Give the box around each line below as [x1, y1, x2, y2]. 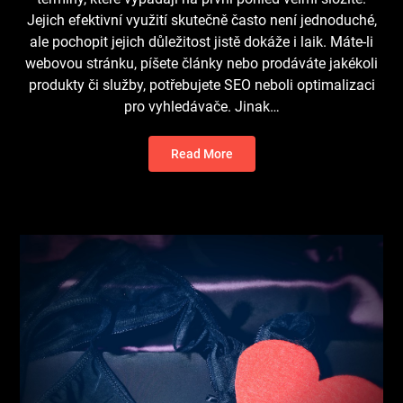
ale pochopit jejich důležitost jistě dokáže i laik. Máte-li [30, 32, 373, 50]
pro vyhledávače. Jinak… [123, 97, 280, 115]
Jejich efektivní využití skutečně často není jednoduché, [26, 11, 377, 29]
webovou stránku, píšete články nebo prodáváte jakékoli [25, 54, 378, 72]
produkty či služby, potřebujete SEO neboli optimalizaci [28, 76, 375, 94]
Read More [170, 146, 233, 161]
